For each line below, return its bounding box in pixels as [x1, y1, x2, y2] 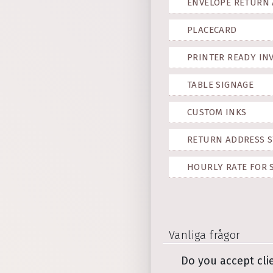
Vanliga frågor [169, 229, 241, 242]
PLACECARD [187, 24, 237, 35]
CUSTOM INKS [187, 107, 247, 118]
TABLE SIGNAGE [187, 79, 254, 90]
